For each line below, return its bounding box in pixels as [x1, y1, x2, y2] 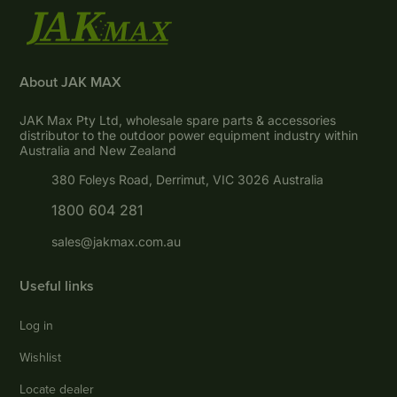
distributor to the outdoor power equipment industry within [19, 128, 359, 144]
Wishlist [19, 348, 62, 367]
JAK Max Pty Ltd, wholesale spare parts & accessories [19, 113, 337, 128]
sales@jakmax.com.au [51, 234, 182, 250]
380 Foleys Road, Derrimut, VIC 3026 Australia [51, 172, 324, 188]
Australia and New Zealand [19, 143, 177, 159]
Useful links [19, 276, 95, 297]
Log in [19, 316, 54, 335]
